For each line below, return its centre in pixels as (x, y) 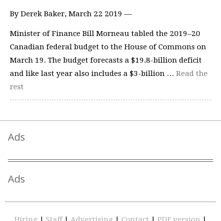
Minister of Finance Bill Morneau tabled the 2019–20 (105, 33)
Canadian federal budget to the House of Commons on (108, 47)
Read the (192, 73)
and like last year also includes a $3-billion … (93, 73)
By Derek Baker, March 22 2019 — (71, 14)
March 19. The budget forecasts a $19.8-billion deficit (106, 60)
